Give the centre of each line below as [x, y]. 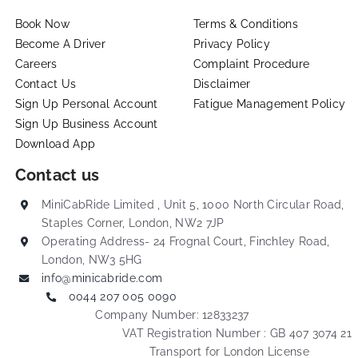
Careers [36, 64]
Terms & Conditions [246, 24]
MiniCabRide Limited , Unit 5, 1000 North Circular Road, [193, 205]
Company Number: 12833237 [172, 315]
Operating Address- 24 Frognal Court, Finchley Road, [186, 242]
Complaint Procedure [251, 64]
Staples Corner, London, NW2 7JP [133, 223]
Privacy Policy [231, 44]
